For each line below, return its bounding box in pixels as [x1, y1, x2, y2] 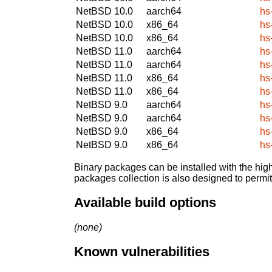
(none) [74, 222, 102, 233]
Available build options [74, 195, 216, 211]
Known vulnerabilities [74, 244, 209, 260]
